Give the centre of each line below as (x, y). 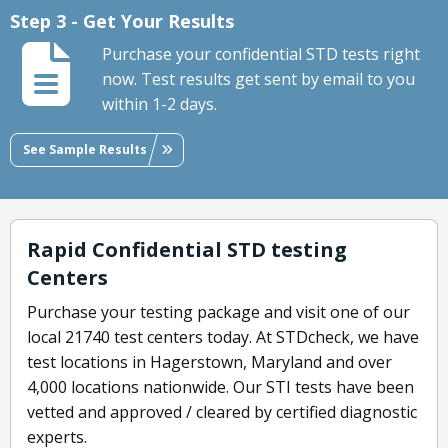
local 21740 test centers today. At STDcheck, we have (223, 337)
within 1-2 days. (159, 104)
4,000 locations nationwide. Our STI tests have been (220, 387)
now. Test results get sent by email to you (258, 79)
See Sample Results (85, 149)
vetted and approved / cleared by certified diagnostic (222, 412)
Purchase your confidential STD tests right (261, 54)
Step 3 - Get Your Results (122, 21)
